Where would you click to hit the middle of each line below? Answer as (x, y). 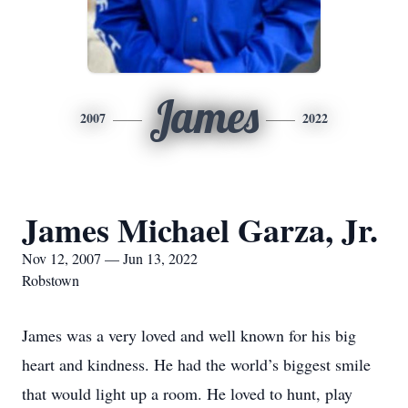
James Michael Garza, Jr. (200, 229)
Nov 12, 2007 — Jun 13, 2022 (110, 258)
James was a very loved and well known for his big (189, 335)
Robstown (51, 280)
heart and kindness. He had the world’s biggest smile (196, 364)
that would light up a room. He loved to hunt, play (187, 393)
